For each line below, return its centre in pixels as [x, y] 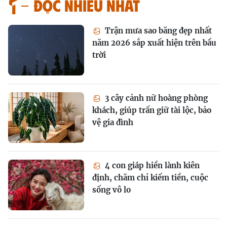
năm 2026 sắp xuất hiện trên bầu [154, 43]
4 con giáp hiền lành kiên [151, 166]
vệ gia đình [113, 123]
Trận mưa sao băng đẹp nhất [157, 31]
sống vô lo [111, 190]
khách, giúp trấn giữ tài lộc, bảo [152, 110]
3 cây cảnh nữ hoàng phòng [155, 98]
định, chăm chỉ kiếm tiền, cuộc [150, 178]
